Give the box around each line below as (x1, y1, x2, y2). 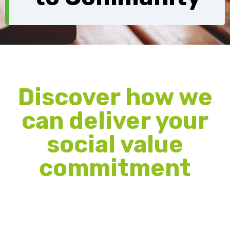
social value (47, 130, 183, 159)
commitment (39, 154, 191, 183)
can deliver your (22, 107, 208, 136)
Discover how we (17, 83, 213, 112)
